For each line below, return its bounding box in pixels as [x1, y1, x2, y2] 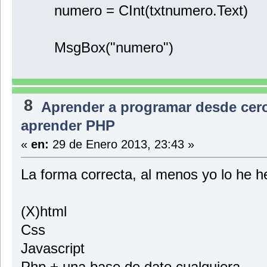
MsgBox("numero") [20, 39, 173, 56]
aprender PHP [20, 117, 115, 133]
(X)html [20, 203, 71, 219]
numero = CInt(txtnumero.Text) [20, 2, 248, 19]
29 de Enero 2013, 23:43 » [48, 136, 194, 151]
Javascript [20, 240, 85, 256]
